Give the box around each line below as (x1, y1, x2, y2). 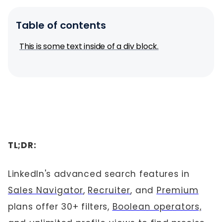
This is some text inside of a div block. (19, 41, 159, 52)
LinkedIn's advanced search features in (8, 168, 190, 180)
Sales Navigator (8, 184, 83, 196)
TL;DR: (8, 139, 37, 151)
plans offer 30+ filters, (8, 201, 112, 213)
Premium (156, 184, 199, 196)
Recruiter (88, 184, 131, 196)
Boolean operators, (112, 201, 202, 213)
